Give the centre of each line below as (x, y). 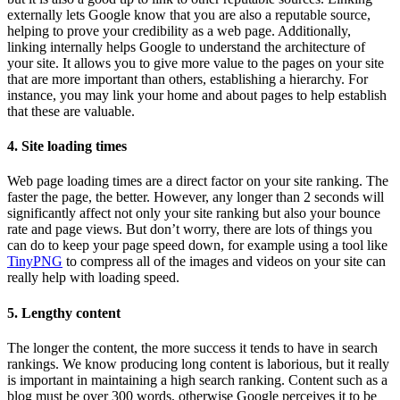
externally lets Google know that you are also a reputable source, (189, 14)
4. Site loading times (67, 146)
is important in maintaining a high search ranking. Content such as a (197, 380)
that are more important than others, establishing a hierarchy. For (187, 79)
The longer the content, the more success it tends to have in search (192, 348)
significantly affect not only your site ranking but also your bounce (194, 213)
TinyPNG (35, 262)
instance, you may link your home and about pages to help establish (197, 95)
